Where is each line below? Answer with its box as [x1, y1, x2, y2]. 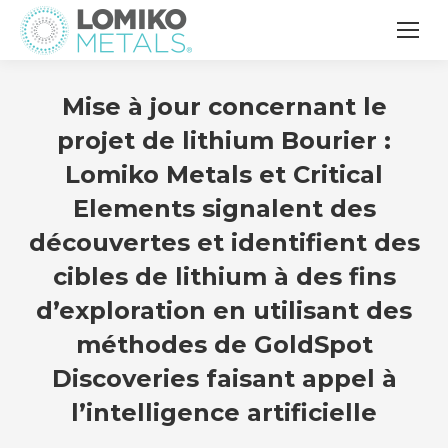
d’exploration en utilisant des [36, 296, 412, 325]
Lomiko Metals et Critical [65, 160, 383, 189]
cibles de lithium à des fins [52, 262, 396, 291]
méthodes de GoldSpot [75, 330, 373, 359]
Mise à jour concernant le [61, 92, 387, 121]
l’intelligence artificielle [71, 398, 377, 427]
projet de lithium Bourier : [57, 126, 391, 155]
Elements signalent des [72, 194, 376, 223]
